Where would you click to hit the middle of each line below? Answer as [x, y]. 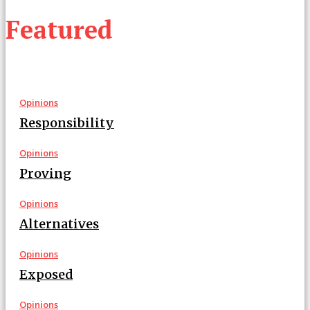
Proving [45, 174]
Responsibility [67, 123]
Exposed [46, 275]
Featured [59, 30]
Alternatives [59, 224]
